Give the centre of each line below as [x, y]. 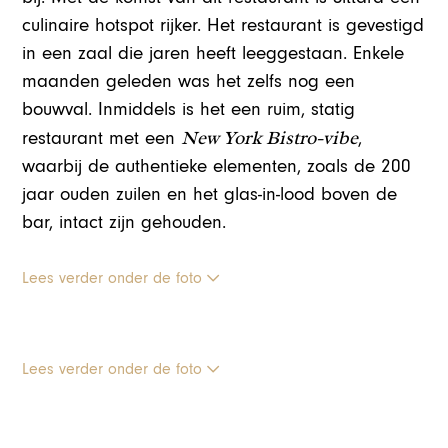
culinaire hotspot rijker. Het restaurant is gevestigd [223, 25]
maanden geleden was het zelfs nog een [189, 81]
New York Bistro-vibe [270, 137]
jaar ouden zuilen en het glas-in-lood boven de [210, 194]
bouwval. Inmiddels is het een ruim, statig [189, 109]
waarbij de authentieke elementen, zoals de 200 [217, 166]
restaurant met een [102, 138]
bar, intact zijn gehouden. [124, 222]
